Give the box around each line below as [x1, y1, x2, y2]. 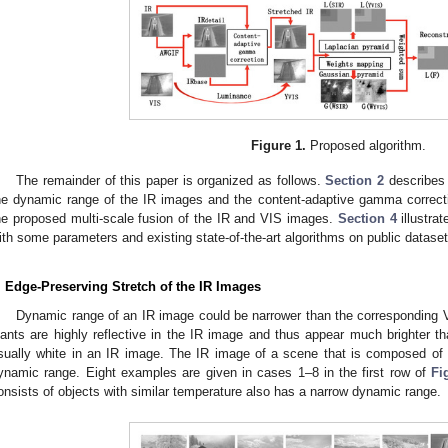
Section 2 [325, 173, 384, 189]
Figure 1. [251, 138, 307, 154]
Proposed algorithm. [306, 138, 427, 154]
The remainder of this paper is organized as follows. [16, 173, 326, 189]
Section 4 [337, 211, 397, 227]
